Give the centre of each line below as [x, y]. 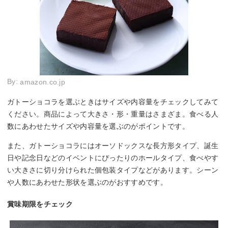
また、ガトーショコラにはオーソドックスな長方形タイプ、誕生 [113, 145]
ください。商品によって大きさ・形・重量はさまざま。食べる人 [113, 114]
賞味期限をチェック [40, 204]
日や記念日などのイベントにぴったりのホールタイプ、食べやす [113, 158]
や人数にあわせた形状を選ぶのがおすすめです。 [88, 182]
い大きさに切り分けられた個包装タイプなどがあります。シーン [113, 170]
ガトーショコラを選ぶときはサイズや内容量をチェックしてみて [113, 102]
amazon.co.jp [43, 82]
